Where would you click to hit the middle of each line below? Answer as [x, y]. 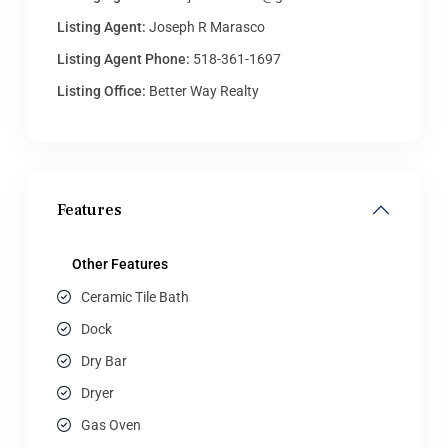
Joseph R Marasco [205, 27]
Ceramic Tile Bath [135, 297]
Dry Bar [104, 361]
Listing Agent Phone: [123, 59]
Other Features [120, 264]
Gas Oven [111, 425]
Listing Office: [101, 91]
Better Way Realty [202, 91]
